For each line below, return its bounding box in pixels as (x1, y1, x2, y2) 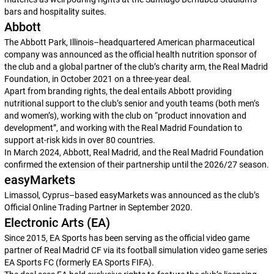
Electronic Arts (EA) (4, 215, 110, 230)
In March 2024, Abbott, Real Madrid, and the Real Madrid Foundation (4, 147, 264, 157)
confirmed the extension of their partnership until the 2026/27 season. (4, 160, 269, 169)
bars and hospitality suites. (4, 7, 106, 17)
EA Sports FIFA (92, 257, 149, 267)
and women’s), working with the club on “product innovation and (4, 111, 246, 120)
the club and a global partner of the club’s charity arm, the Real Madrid (4, 62, 268, 72)
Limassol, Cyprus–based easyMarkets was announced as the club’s (4, 190, 259, 200)
